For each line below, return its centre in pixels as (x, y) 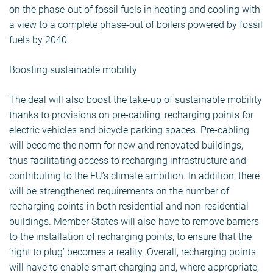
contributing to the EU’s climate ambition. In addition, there (134, 176)
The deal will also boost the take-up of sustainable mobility (136, 100)
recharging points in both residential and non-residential (129, 207)
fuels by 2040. (39, 40)
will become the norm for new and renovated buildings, (126, 146)
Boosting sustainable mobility (73, 70)
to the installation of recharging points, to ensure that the (130, 237)
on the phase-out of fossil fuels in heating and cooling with (135, 10)
